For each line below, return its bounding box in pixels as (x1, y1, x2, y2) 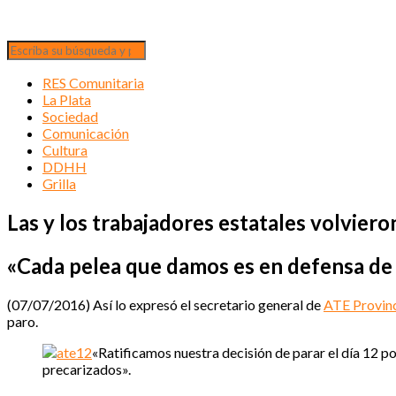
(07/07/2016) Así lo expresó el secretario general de (7, 295, 324, 313)
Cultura (42, 141, 88, 158)
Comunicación (42, 125, 129, 141)
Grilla (42, 175, 76, 192)
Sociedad (42, 108, 98, 125)
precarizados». (42, 360, 131, 377)
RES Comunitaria (42, 74, 144, 91)
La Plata (42, 91, 91, 108)
